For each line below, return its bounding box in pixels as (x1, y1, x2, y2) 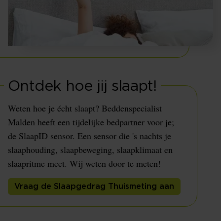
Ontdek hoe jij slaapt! (8, 79, 157, 94)
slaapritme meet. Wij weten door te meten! (8, 157, 161, 169)
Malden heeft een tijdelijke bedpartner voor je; (8, 116, 174, 128)
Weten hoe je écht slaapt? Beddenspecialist (8, 102, 162, 114)
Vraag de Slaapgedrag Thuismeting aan (14, 183, 174, 190)
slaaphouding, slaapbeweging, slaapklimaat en (8, 144, 173, 155)
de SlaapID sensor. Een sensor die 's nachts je (8, 130, 171, 142)
